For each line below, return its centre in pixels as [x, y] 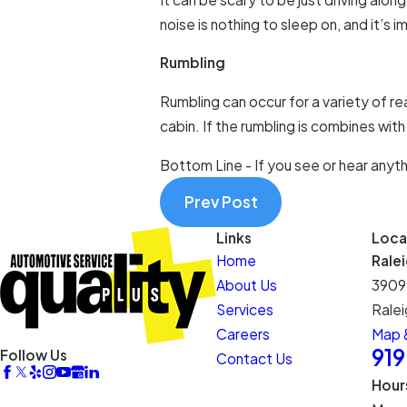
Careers [243, 333]
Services [245, 309]
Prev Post [221, 202]
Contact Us [254, 358]
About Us [247, 284]
